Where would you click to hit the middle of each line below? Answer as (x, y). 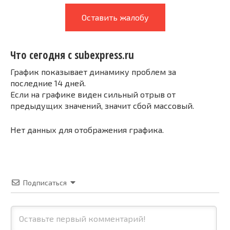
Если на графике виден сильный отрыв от (93, 94)
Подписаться (45, 182)
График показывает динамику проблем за (93, 71)
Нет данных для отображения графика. (87, 129)
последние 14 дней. (48, 83)
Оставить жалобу (115, 17)
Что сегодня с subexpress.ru (72, 55)
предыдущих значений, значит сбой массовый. (102, 105)
